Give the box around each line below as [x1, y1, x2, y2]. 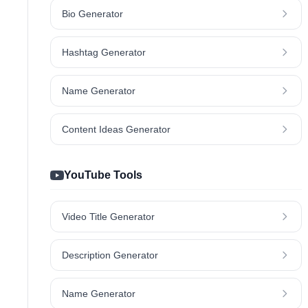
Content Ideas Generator [62, 124, 170, 135]
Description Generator [62, 250, 158, 261]
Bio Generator [62, 8, 123, 20]
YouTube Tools [64, 169, 142, 181]
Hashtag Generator [62, 47, 146, 58]
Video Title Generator [62, 211, 155, 223]
